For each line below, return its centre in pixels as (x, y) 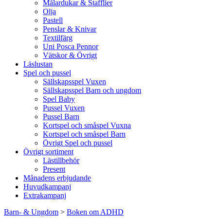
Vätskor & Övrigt (70, 55)
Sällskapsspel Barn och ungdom (92, 90)
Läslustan (38, 64)
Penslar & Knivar (70, 29)
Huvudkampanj (47, 187)
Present (54, 169)
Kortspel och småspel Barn (84, 134)
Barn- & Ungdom (31, 212)
